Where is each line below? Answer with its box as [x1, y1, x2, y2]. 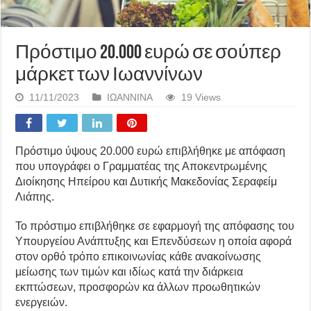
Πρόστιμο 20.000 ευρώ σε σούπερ [15, 43, 282, 63]
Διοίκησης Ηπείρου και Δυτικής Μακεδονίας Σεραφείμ [15, 175, 278, 187]
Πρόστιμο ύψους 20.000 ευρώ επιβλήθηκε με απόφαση [15, 144, 286, 157]
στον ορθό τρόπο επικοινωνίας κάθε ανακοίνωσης [15, 250, 262, 262]
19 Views [181, 92, 221, 103]
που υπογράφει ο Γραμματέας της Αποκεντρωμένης [15, 160, 268, 172]
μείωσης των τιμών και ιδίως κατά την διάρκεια [15, 265, 244, 278]
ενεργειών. [15, 296, 68, 308]
